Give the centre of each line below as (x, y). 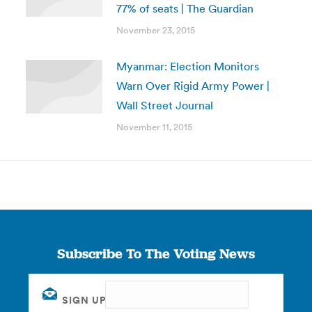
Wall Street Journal (164, 105)
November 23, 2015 (155, 30)
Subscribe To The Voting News (156, 253)
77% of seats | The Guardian (185, 8)
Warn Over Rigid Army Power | (193, 86)
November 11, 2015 (154, 127)
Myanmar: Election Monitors (187, 66)
